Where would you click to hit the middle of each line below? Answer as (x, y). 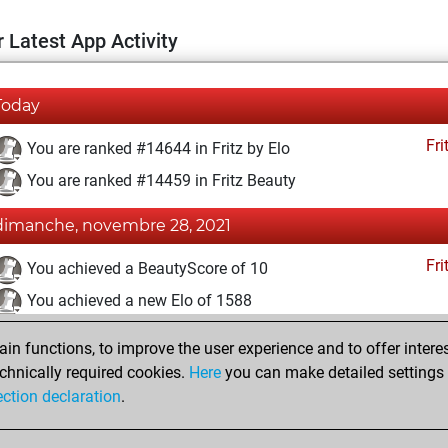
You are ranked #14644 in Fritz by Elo (156, 149)
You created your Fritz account (132, 389)
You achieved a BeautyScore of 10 (145, 269)
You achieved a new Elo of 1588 (137, 301)
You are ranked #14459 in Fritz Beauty (159, 181)
